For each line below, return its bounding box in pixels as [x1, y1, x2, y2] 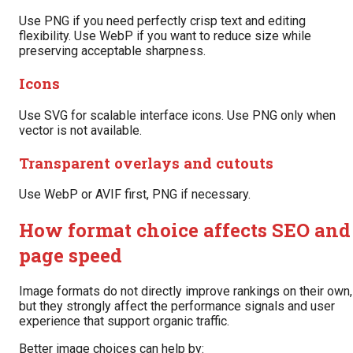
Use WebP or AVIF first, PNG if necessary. [19, 187, 251, 203]
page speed [19, 243, 122, 269]
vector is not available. [19, 122, 142, 138]
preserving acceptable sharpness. [19, 43, 206, 59]
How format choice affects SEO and [19, 217, 351, 243]
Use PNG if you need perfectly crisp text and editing [19, 13, 306, 29]
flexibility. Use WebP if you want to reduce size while [19, 28, 311, 44]
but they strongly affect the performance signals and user [19, 299, 335, 314]
